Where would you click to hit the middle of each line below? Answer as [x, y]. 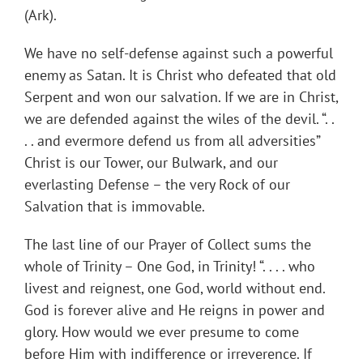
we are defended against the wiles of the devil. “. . [179, 119]
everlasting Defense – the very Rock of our [157, 185]
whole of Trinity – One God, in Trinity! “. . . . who [170, 267]
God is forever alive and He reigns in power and [175, 310]
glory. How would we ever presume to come [162, 332]
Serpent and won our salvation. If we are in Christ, [181, 97]
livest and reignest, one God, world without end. [175, 288]
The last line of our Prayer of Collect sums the [168, 245]
